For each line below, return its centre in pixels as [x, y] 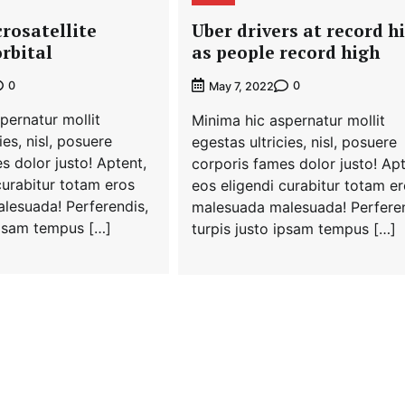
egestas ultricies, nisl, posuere [294, 141]
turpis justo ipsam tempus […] [293, 228]
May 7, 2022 [241, 86]
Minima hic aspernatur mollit [288, 120]
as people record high [285, 52]
